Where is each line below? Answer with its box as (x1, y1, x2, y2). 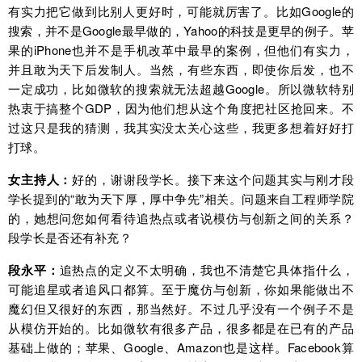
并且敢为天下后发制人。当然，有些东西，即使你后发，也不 (8, 61, 354, 78)
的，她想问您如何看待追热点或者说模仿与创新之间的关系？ (8, 209, 354, 227)
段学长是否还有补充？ (8, 229, 133, 246)
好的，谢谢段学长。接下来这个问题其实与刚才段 (72, 170, 355, 188)
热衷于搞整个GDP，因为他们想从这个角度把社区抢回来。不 (8, 99, 354, 117)
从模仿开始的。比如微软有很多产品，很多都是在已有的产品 (8, 319, 354, 337)
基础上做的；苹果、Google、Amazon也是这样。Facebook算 (8, 339, 354, 356)
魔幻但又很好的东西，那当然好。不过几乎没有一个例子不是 (8, 300, 354, 318)
